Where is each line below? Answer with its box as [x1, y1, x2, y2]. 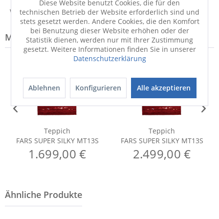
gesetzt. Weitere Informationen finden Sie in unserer [23, 44, 196, 54]
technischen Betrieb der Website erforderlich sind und [20, 7, 199, 17]
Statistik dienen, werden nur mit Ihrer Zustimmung [26, 35, 193, 44]
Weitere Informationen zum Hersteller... [10, 7, 140, 16]
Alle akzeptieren [136, 83, 191, 92]
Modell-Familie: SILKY [5, 31, 96, 43]
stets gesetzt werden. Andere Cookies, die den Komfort [20, 17, 199, 26]
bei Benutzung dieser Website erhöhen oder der [30, 26, 189, 35]
